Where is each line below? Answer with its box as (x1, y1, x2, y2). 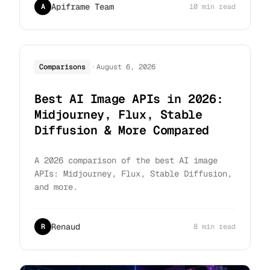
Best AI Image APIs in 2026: (34, 91, 224, 107)
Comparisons (39, 61, 86, 72)
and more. (34, 181, 78, 193)
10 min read (189, 1, 236, 11)
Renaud (51, 221, 80, 233)
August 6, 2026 (96, 61, 155, 72)
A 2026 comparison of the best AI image (34, 155, 218, 166)
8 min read (193, 222, 236, 232)
